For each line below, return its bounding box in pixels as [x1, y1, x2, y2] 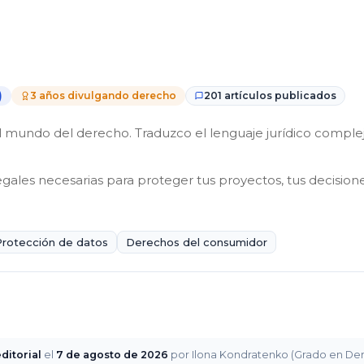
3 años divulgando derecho [30, 89, 176, 102]
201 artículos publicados [204, 89, 336, 102]
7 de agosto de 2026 [56, 349, 168, 362]
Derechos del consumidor [126, 236, 267, 249]
